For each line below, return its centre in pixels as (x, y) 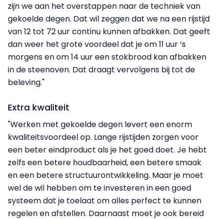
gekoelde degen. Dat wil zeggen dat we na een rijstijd (109, 19)
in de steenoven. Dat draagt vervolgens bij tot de (101, 69)
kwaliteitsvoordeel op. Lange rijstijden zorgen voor (103, 137)
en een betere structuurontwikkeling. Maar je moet (106, 175)
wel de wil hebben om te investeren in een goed (99, 188)
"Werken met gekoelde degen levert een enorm (100, 124)
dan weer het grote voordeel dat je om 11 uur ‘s (97, 44)
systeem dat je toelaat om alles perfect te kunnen (105, 200)
